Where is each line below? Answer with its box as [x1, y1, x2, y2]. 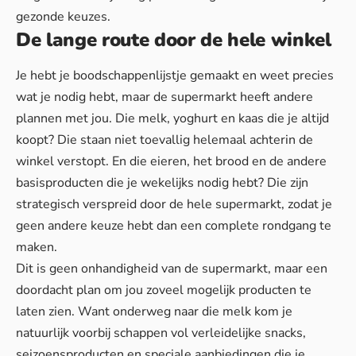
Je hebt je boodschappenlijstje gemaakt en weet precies [16, 66, 334, 84]
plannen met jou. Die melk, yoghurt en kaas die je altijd [16, 109, 329, 127]
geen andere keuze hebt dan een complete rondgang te [16, 216, 331, 234]
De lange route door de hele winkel [16, 27, 331, 53]
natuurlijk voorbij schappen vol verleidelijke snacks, [16, 323, 306, 342]
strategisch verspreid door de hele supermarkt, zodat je [16, 195, 332, 213]
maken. [16, 238, 57, 256]
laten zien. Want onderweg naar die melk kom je [16, 302, 292, 320]
